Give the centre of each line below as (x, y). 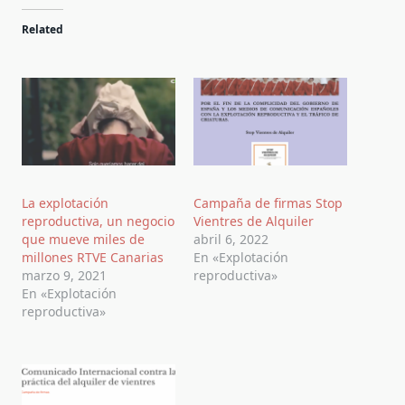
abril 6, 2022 (231, 240)
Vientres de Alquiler (254, 221)
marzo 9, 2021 (64, 276)
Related (42, 29)
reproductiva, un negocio (98, 221)
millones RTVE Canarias (93, 258)
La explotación (65, 203)
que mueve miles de (83, 240)
